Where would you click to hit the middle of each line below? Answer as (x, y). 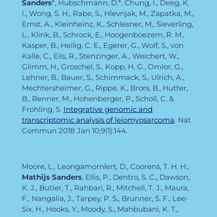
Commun (40, 130)
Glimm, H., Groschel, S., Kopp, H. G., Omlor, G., (102, 66)
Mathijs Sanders (52, 177)
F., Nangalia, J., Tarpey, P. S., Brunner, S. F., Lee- (105, 198)
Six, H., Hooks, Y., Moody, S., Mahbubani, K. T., (100, 209)
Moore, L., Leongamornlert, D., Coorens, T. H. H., (105, 166)
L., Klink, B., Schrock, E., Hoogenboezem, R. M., (103, 34)
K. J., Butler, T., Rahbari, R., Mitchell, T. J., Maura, (105, 187)
